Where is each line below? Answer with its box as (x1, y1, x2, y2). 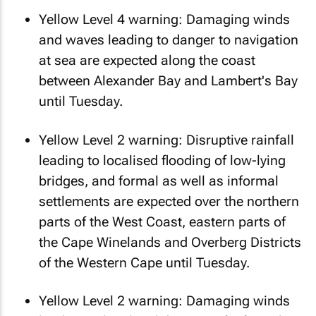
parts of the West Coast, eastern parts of (39, 213, 286, 230)
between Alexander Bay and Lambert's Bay (39, 73, 298, 89)
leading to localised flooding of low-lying (39, 152, 286, 169)
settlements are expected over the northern (39, 193, 299, 209)
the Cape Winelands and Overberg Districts (39, 233, 301, 250)
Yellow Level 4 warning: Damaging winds (39, 11, 290, 28)
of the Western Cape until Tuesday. (39, 254, 250, 271)
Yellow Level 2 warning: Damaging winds (39, 293, 290, 309)
